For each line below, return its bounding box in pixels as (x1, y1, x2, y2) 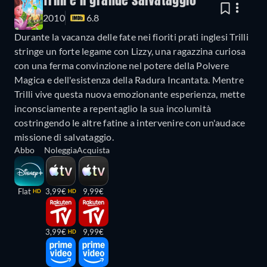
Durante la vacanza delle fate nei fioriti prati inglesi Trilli (14, 31, 249, 43)
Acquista (77, 145, 110, 156)
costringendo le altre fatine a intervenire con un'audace (14, 117, 246, 129)
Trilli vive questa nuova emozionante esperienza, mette (14, 88, 245, 100)
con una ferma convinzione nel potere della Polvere (14, 60, 229, 72)
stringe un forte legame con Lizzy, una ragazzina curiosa (14, 45, 246, 57)
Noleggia (44, 145, 77, 156)
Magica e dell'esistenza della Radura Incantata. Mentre (14, 74, 244, 86)
